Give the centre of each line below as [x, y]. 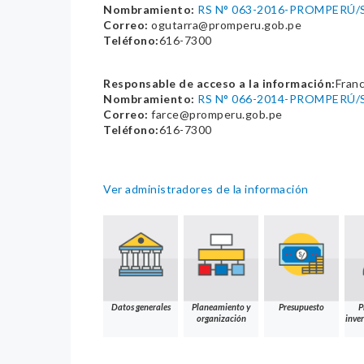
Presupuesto [301, 307]
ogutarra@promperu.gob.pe [225, 25]
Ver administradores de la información [206, 189]
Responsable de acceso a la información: [219, 84]
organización [221, 318]
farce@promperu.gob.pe [215, 115]
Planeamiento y [221, 307]
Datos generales [141, 307]
